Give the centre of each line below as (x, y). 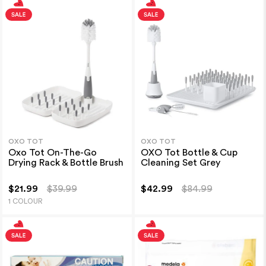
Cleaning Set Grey (180, 162)
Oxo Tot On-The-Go (52, 152)
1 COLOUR (25, 201)
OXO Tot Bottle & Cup (189, 152)
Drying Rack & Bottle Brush (66, 162)
